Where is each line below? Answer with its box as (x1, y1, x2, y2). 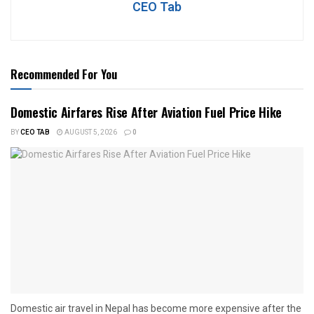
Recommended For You (11, 64, 117, 83)
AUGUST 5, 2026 (63, 127, 117, 137)
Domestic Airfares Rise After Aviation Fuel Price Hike (11, 102, 282, 121)
